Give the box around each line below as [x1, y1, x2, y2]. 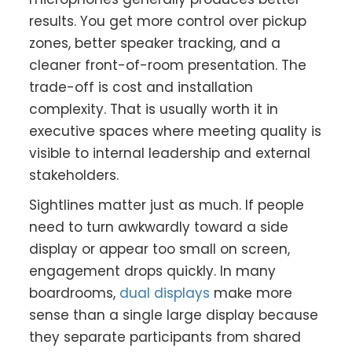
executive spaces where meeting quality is [29, 122, 322, 141]
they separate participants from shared [29, 328, 302, 347]
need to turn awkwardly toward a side [29, 218, 289, 237]
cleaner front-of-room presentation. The [29, 56, 307, 75]
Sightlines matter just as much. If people [29, 196, 305, 215]
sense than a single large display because [29, 306, 319, 325]
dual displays [119, 284, 211, 303]
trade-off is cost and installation [29, 78, 254, 97]
